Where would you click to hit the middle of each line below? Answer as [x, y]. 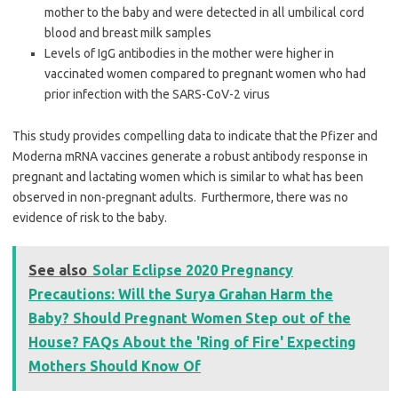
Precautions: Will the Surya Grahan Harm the [181, 295]
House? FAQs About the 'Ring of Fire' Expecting [192, 342]
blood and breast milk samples [128, 33]
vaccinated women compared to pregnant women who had [205, 74]
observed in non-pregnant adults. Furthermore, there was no [180, 198]
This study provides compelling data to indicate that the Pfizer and [195, 136]
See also [58, 271]
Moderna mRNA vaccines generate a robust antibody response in [190, 157]
